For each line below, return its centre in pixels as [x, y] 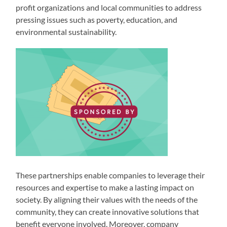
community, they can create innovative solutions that [108, 211]
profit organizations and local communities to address [109, 7]
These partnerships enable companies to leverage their [110, 175]
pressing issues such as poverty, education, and [97, 19]
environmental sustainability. [66, 31]
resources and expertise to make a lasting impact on [105, 187]
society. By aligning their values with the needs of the [107, 199]
